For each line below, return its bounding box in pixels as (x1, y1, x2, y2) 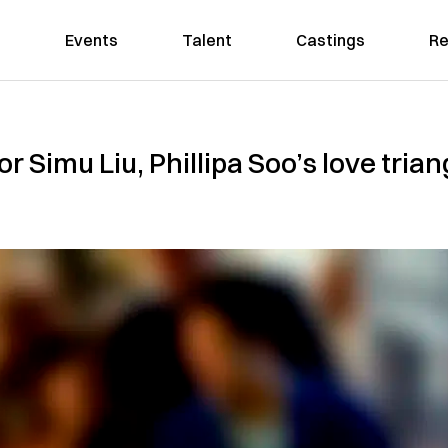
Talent (181, 30, 232, 50)
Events (64, 30, 118, 50)
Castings (295, 30, 365, 50)
